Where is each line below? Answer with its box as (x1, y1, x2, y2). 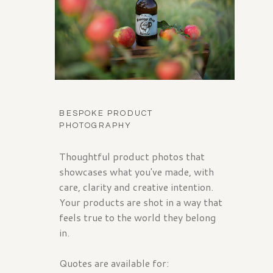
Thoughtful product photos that (59, 149, 205, 163)
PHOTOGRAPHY (59, 121, 132, 130)
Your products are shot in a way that (59, 194, 223, 209)
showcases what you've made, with (59, 164, 214, 179)
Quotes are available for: (59, 255, 169, 270)
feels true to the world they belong (59, 210, 216, 224)
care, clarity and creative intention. (59, 179, 214, 194)
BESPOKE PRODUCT (59, 108, 154, 118)
